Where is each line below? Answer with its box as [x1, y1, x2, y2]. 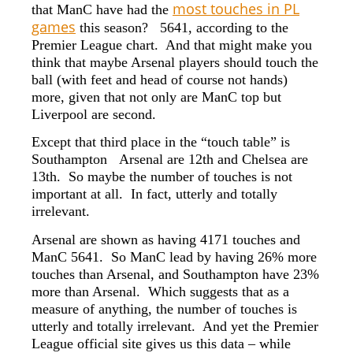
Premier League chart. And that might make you [32, 36, 312, 53]
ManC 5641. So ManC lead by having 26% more [32, 248, 317, 265]
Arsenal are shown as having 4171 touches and [32, 231, 300, 247]
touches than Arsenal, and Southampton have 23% [32, 266, 319, 282]
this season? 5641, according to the [76, 19, 288, 35]
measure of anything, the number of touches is [32, 300, 297, 317]
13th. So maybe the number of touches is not [32, 169, 292, 185]
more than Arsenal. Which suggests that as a [32, 283, 289, 299]
